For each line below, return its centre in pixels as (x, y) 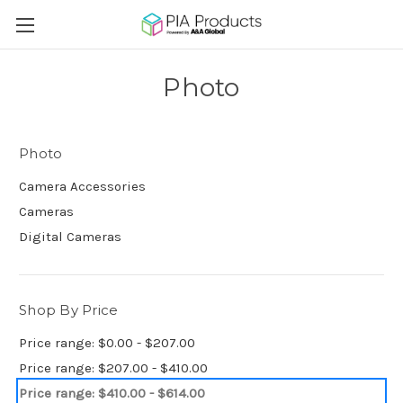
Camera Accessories (82, 186)
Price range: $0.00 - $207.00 (107, 342)
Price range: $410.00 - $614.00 (112, 393)
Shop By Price (69, 309)
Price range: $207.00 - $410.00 (113, 367)
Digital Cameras (70, 236)
